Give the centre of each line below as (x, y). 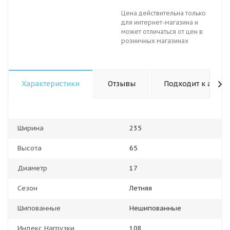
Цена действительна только (164, 13)
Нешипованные (155, 208)
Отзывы (122, 84)
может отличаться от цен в (162, 32)
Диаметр (32, 168)
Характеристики (51, 84)
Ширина (31, 128)
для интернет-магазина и (160, 22)
